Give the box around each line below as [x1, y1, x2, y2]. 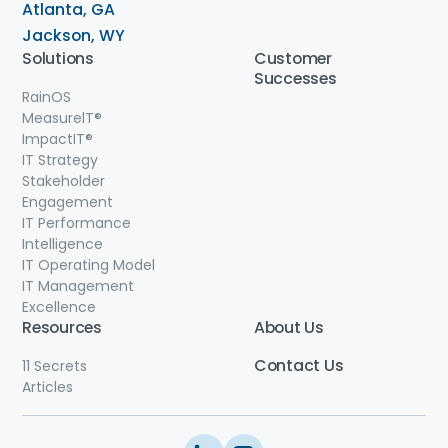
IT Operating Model [22, 254, 155, 275]
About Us [253, 315, 324, 339]
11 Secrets [22, 355, 87, 376]
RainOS [22, 86, 71, 107]
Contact [253, 353, 321, 377]
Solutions [22, 46, 94, 70]
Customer [253, 46, 332, 70]
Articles [22, 376, 73, 397]
